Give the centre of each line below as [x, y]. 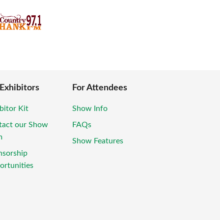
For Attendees [100, 88]
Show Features [98, 141]
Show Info [90, 108]
